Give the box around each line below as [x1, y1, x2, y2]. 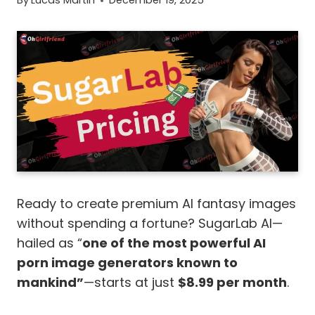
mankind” [17, 274, 84, 292]
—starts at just [84, 274, 178, 292]
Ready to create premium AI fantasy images [17, 195, 296, 213]
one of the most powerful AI [82, 234, 266, 252]
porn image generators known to [17, 254, 238, 272]
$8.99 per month [178, 274, 287, 292]
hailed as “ [17, 234, 82, 252]
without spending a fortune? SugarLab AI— [17, 214, 283, 233]
